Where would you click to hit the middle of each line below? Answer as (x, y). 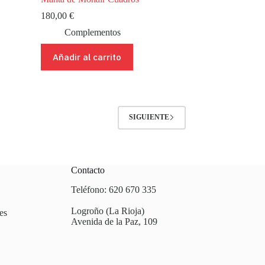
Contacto (88, 170)
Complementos (92, 32)
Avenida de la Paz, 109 (114, 222)
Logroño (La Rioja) (107, 211)
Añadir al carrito (87, 57)
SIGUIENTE (149, 117)
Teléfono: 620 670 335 (113, 190)
